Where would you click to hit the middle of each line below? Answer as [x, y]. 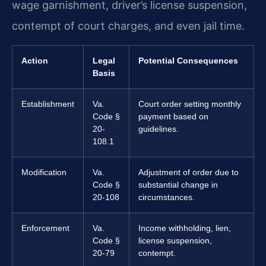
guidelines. [159, 129]
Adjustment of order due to [189, 172]
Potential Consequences [188, 60]
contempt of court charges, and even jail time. [128, 26]
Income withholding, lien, [185, 228]
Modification [44, 172]
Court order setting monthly [190, 104]
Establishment [48, 104]
